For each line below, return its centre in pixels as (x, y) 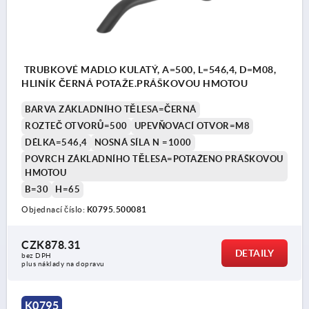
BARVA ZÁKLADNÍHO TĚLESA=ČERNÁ (111, 110)
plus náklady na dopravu (63, 264)
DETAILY (254, 253)
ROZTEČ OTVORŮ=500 (76, 126)
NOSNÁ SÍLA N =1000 (143, 143)
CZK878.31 (51, 245)
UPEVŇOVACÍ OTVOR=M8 (192, 126)
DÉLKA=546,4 (56, 143)
